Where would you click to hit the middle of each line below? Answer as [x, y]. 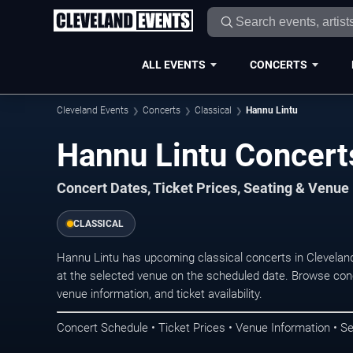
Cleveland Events [93, 110]
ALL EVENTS [173, 64]
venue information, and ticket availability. [160, 294]
